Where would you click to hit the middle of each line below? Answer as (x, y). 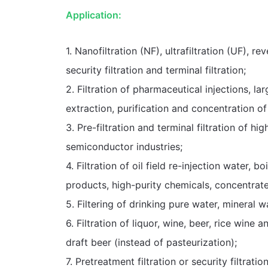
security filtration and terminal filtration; (156, 70)
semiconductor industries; (124, 146)
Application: (93, 15)
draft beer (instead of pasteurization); (151, 242)
